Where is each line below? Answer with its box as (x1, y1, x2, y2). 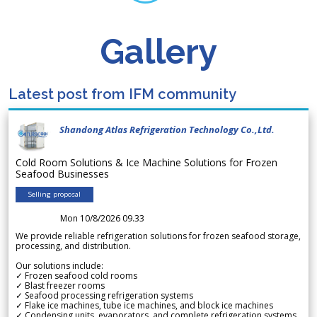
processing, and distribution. (16, 239, 131, 252)
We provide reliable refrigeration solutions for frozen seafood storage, (16, 229, 301, 242)
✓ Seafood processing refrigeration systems (16, 289, 193, 301)
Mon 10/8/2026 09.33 (60, 212, 144, 224)
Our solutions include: (16, 259, 103, 272)
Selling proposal (28, 189, 81, 199)
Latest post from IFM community (8, 85, 236, 103)
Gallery (100, 31, 217, 71)
